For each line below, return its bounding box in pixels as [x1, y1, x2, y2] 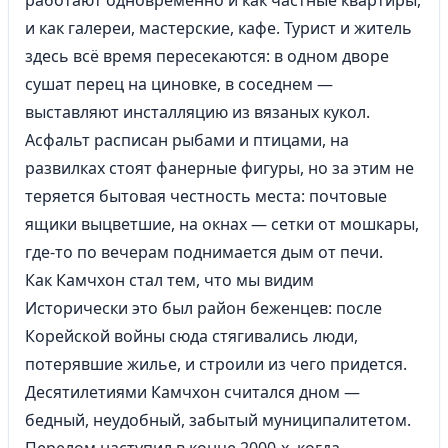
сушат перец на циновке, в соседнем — [25, 73, 333, 95]
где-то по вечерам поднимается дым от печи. [25, 241, 383, 263]
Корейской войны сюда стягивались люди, [25, 325, 358, 347]
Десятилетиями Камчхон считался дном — [25, 381, 360, 403]
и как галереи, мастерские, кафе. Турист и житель [25, 17, 412, 39]
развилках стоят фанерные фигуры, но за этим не [25, 157, 414, 179]
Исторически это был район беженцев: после [25, 297, 382, 319]
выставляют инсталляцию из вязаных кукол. [25, 101, 370, 123]
